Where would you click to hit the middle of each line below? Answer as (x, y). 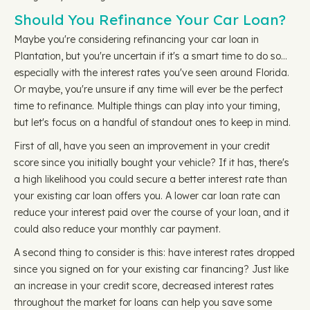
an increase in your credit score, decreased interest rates (144, 286)
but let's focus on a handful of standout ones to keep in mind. (152, 122)
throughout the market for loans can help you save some (143, 302)
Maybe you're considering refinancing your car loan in (136, 39)
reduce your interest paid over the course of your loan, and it (152, 212)
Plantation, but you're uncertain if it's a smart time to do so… (151, 56)
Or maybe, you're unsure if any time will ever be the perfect (148, 89)
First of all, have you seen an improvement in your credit (142, 146)
